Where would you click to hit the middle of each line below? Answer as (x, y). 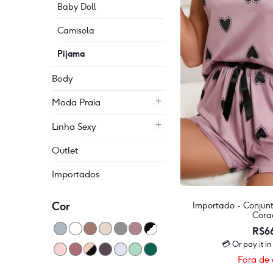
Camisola (76, 30)
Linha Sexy (74, 126)
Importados (76, 174)
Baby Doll (76, 7)
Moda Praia (76, 102)
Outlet (65, 150)
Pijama (71, 53)
